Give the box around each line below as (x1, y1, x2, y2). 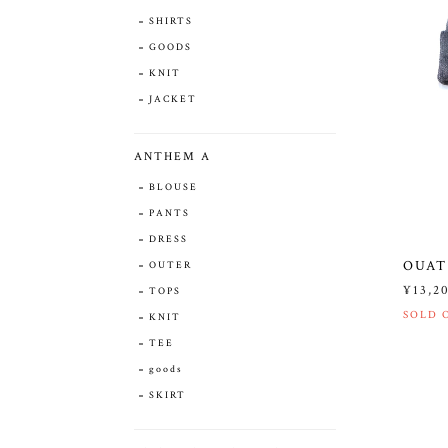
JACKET (149, 92, 197, 106)
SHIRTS (149, 14, 193, 28)
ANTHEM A (134, 148, 211, 164)
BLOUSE (149, 180, 198, 194)
